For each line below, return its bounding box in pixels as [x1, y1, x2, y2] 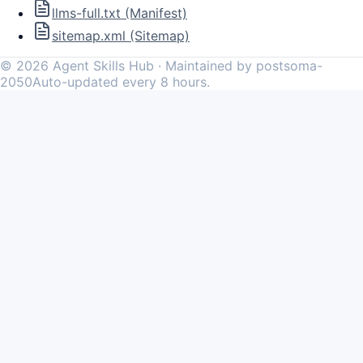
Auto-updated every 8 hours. [32, 73, 210, 90]
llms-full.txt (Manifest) [52, 4, 187, 21]
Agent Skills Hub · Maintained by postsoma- [49, 57, 322, 74]
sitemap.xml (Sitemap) [52, 27, 190, 44]
